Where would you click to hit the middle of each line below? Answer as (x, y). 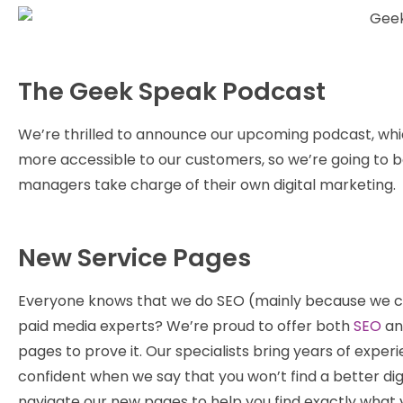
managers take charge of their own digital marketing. (207, 185)
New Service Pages (134, 258)
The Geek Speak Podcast (172, 92)
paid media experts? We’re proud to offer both (186, 327)
